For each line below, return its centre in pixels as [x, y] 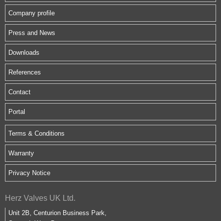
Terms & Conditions [37, 133]
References [25, 72]
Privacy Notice [29, 173]
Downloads [24, 53]
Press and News [32, 33]
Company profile [32, 13]
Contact [19, 92]
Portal [17, 112]
